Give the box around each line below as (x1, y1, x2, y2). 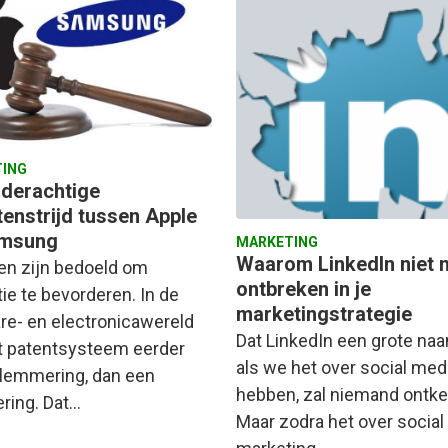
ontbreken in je (236, 276, 371, 301)
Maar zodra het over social (236, 410, 444, 432)
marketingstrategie (236, 301, 412, 326)
